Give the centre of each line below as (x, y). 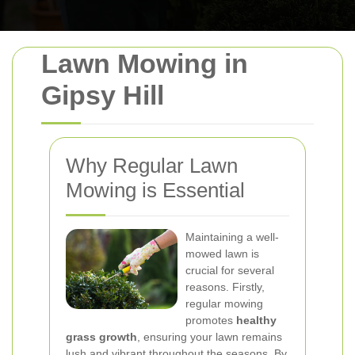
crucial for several (230, 270)
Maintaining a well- (232, 237)
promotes (211, 320)
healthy (256, 320)
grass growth (101, 337)
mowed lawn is (222, 254)
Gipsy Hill (103, 95)
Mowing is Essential (155, 190)
